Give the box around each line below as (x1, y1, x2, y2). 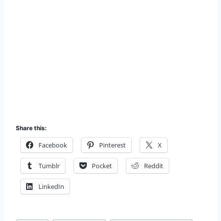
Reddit (144, 161, 163, 170)
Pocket (92, 161, 112, 170)
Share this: (16, 124, 47, 132)
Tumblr (38, 161, 60, 170)
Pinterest (99, 140, 126, 149)
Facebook (38, 140, 67, 149)
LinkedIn (38, 182, 64, 191)
